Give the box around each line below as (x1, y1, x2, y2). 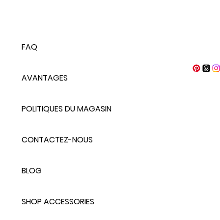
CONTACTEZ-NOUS (22, 134, 93, 145)
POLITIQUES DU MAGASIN (22, 103, 111, 114)
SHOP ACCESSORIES (22, 195, 94, 207)
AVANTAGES (22, 72, 68, 83)
